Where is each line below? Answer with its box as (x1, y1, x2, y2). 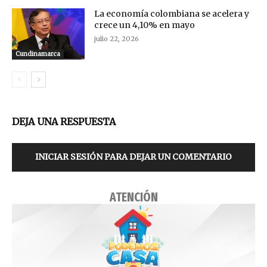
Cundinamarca (15, 49, 60, 58)
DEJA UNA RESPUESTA (12, 115, 116, 128)
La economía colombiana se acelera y (94, 8, 250, 19)
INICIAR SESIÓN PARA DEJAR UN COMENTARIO (35, 151, 232, 162)
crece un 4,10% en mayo (94, 19, 195, 30)
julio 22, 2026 (94, 34, 139, 43)
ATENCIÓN (109, 189, 158, 205)
